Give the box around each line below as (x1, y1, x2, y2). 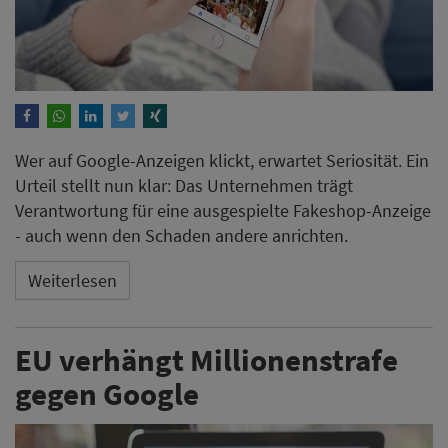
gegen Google (15, 374, 199, 414)
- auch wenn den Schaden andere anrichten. (15, 224, 348, 248)
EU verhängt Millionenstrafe (15, 340, 398, 380)
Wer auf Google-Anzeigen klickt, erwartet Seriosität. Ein (15, 149, 429, 173)
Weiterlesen (28, 268, 117, 292)
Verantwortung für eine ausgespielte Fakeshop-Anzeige (15, 199, 431, 223)
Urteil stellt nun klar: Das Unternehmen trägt (15, 174, 353, 198)
